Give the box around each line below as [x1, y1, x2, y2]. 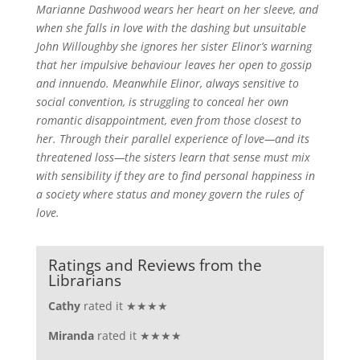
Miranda [47, 328, 97, 343]
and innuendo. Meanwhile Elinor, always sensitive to [35, 76, 299, 91]
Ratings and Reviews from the [47, 255, 262, 276]
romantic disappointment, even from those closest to [35, 112, 301, 128]
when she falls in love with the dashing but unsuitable [35, 20, 306, 35]
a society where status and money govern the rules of [35, 186, 303, 202]
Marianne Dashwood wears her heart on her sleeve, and [35, 2, 318, 17]
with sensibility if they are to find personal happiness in [35, 168, 315, 183]
